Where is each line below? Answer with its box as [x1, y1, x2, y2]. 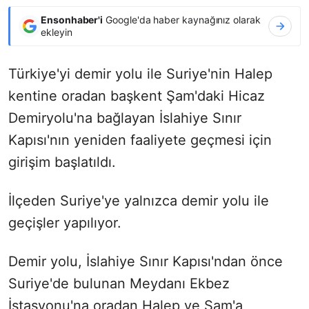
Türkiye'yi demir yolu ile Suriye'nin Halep [8, 65, 272, 82]
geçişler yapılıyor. [8, 214, 121, 231]
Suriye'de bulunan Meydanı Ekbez [8, 275, 230, 292]
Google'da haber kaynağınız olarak [103, 13, 261, 26]
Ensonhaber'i [41, 13, 103, 26]
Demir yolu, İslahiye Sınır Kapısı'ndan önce [8, 252, 283, 270]
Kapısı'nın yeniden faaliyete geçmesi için [8, 131, 272, 148]
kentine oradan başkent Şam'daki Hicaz [8, 87, 265, 104]
